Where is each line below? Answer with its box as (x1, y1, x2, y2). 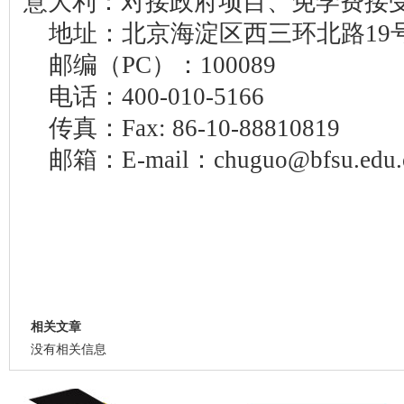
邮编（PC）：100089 (49, 51, 276, 78)
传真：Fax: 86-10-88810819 (49, 115, 340, 142)
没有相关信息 (31, 343, 106, 356)
